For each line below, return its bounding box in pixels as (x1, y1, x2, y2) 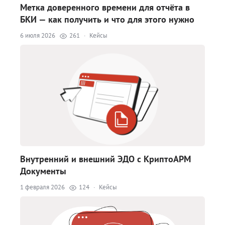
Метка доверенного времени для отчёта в (20, 2, 190, 13)
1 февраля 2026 (20, 183, 65, 191)
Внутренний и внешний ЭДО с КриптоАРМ (20, 153, 191, 165)
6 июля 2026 (20, 31, 55, 40)
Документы (20, 165, 66, 177)
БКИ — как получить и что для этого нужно (20, 14, 194, 25)
